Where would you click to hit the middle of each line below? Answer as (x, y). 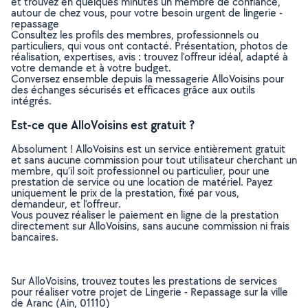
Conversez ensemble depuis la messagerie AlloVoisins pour (147, 79)
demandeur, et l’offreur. (66, 204)
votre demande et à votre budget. (91, 68)
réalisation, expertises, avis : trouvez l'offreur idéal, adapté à (150, 57)
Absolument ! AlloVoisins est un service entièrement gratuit (148, 149)
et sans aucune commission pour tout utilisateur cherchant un (154, 160)
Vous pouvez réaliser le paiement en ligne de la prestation (145, 215)
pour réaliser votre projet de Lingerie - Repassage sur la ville (150, 292)
